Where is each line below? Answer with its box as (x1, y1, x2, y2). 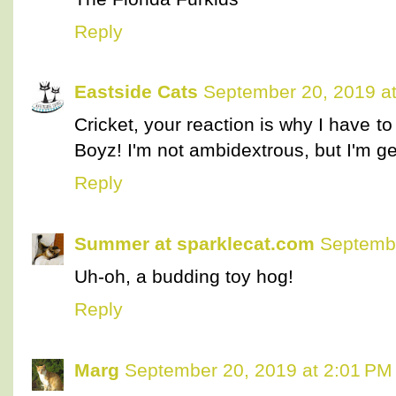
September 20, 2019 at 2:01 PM (125, 359, 392, 380)
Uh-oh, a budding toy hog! (74, 266, 293, 287)
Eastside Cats (74, 81, 198, 103)
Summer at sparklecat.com (74, 233, 315, 255)
